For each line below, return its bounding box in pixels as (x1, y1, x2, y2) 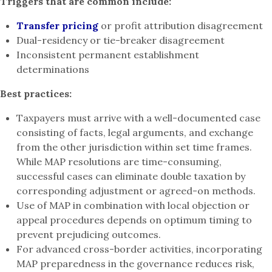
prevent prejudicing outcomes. (16, 228, 161, 241)
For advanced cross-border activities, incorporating (16, 243, 263, 256)
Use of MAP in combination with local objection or (16, 199, 250, 212)
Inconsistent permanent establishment (16, 49, 200, 61)
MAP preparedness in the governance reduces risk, (16, 257, 255, 270)
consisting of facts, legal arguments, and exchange (16, 126, 254, 139)
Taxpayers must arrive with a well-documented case (16, 112, 261, 124)
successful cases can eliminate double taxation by (16, 170, 246, 183)
